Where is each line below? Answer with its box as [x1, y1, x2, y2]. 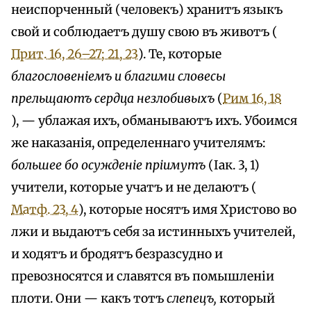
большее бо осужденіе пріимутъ [11, 157, 205, 173]
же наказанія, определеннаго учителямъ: [11, 135, 266, 151]
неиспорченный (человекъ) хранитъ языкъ [11, 1, 283, 17]
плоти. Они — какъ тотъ [11, 290, 167, 306]
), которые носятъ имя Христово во [78, 201, 296, 217]
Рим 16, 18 [223, 90, 281, 106]
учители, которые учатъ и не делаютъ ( [11, 179, 257, 195]
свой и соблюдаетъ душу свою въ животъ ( [11, 24, 278, 40]
